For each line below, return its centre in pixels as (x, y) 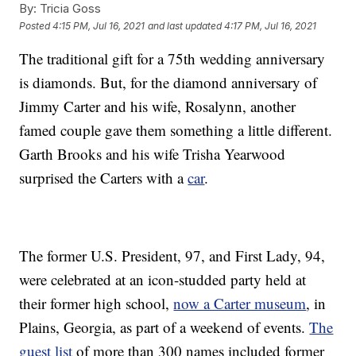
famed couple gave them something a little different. (176, 130)
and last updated (185, 25)
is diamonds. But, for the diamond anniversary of (168, 83)
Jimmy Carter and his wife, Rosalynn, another (158, 106)
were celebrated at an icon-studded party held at (163, 280)
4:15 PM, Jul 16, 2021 (99, 25)
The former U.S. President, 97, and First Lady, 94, (172, 256)
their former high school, (97, 304)
